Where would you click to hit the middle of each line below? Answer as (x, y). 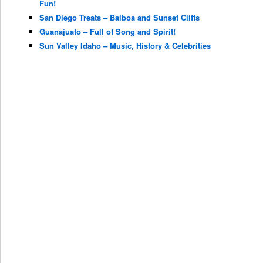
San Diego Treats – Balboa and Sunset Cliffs (119, 18)
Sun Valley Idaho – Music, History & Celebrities (125, 46)
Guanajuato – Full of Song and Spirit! (107, 32)
